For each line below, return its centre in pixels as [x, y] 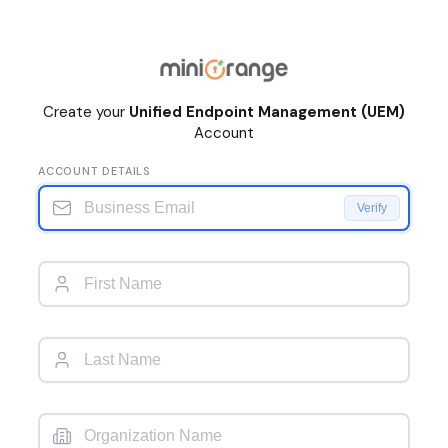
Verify [372, 208]
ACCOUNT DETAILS [94, 171]
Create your [86, 112]
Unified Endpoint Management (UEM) [267, 112]
